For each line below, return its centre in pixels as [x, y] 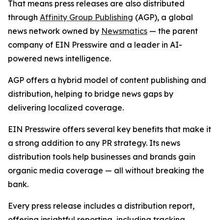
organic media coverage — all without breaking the [106, 171]
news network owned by [55, 31]
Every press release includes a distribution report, [101, 206]
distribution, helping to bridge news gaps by [91, 94]
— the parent [173, 31]
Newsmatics [124, 31]
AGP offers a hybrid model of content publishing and [107, 80]
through [24, 17]
